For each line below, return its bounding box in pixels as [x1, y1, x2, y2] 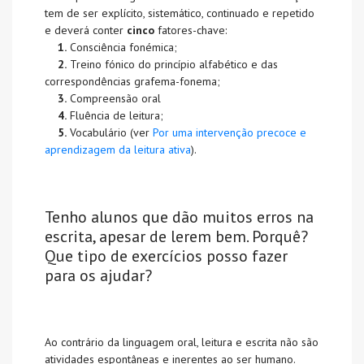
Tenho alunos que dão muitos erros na [45, 206, 314, 228]
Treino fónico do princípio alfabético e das [67, 57, 278, 72]
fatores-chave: [158, 23, 227, 38]
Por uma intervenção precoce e [153, 125, 306, 141]
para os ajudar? [45, 265, 152, 287]
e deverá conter [45, 23, 127, 38]
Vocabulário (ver [67, 125, 153, 141]
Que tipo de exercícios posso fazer [45, 245, 288, 267]
